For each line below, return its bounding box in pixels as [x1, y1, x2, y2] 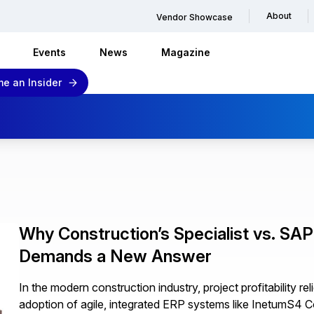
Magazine [161, 46, 210, 59]
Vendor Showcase [156, 12, 233, 22]
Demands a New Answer [19, 246, 212, 266]
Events [33, 46, 66, 59]
